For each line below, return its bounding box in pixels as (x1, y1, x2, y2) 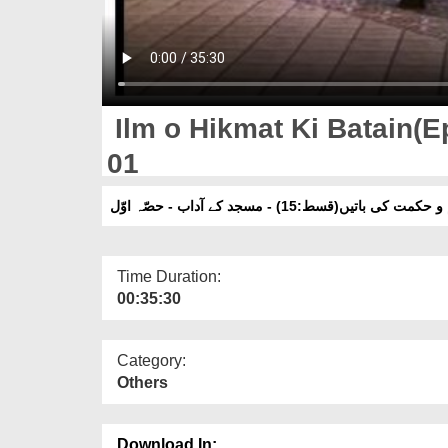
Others (117, 373, 168, 391)
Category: (117, 351, 186, 369)
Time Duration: (117, 267, 221, 285)
